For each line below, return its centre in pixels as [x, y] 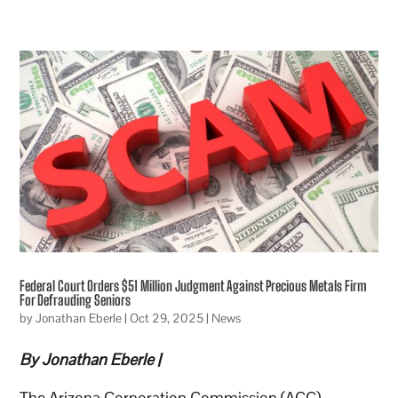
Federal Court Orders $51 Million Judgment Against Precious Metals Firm [194, 285]
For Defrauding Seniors [76, 299]
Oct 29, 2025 [167, 318]
